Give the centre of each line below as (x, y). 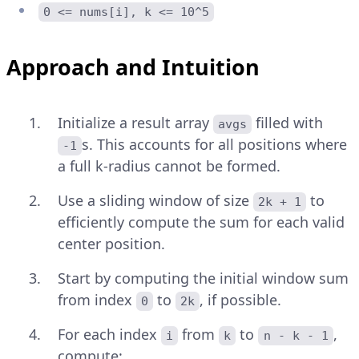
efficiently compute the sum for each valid (201, 222)
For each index (109, 335)
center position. (111, 244)
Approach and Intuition (133, 67)
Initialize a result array (135, 123)
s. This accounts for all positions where (217, 145)
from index (97, 300)
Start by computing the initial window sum (203, 278)
